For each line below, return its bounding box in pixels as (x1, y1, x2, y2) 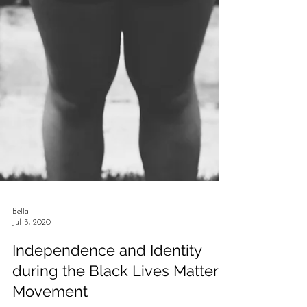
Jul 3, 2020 (12, 234, 51, 243)
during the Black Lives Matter (12, 278, 218, 297)
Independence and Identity (12, 258, 201, 276)
